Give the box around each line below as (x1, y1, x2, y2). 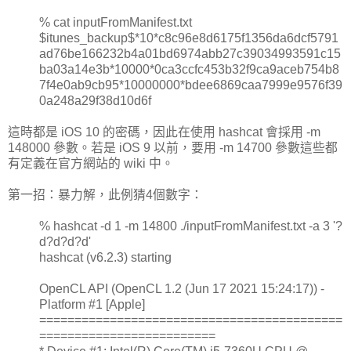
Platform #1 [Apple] (39, 297, 145, 311)
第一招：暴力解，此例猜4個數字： (8, 187, 203, 201)
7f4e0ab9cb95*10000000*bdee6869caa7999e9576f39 (39, 78, 342, 92)
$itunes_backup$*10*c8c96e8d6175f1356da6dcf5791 (39, 31, 338, 45)
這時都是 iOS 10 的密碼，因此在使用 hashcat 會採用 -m (8, 125, 320, 139)
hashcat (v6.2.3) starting (39, 250, 172, 264)
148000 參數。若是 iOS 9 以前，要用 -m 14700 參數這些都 (8, 140, 338, 154)
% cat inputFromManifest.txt (39, 15, 195, 29)
